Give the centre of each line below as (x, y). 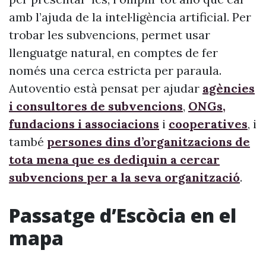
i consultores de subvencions (96, 106)
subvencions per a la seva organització (124, 177)
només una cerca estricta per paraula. (115, 70)
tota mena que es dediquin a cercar (114, 159)
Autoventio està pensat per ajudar (106, 88)
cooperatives (208, 124)
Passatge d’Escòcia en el (123, 215)
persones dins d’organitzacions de (148, 142)
